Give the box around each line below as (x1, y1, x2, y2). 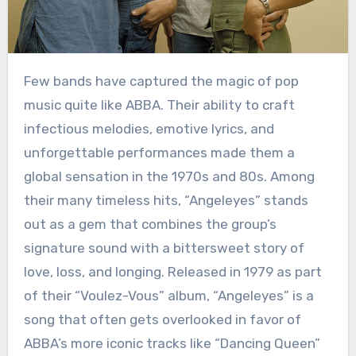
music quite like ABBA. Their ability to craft (23, 97, 295, 114)
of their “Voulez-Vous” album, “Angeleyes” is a (23, 288, 314, 304)
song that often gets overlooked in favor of (23, 311, 301, 328)
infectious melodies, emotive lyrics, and (23, 121, 274, 137)
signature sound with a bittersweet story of (23, 240, 304, 257)
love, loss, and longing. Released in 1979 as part (23, 264, 322, 281)
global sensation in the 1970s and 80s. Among (23, 168, 315, 185)
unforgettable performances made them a (23, 145, 295, 161)
